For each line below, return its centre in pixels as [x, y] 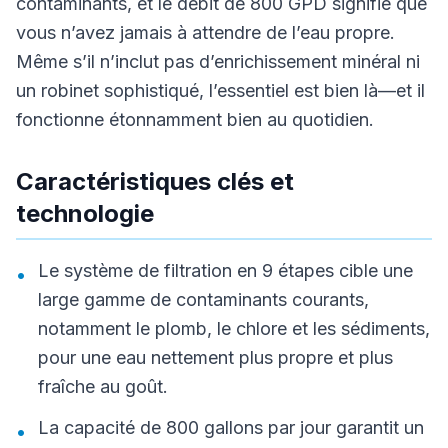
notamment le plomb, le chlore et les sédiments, [234, 328]
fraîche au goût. [103, 386]
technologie [85, 213]
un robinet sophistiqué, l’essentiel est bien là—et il [220, 90]
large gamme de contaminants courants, [203, 299]
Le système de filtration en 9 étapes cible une [225, 270]
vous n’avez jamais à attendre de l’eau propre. [205, 32]
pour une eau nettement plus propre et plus [215, 357]
